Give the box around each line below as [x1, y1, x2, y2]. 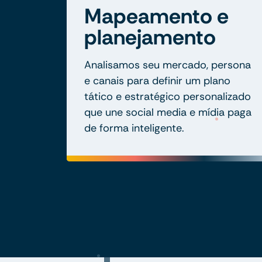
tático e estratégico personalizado [84, 89, 251, 104]
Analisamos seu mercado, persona [84, 57, 251, 72]
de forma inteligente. [84, 120, 184, 135]
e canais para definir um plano [84, 73, 230, 88]
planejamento [84, 23, 216, 51]
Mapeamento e [84, 2, 229, 30]
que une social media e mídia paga [84, 105, 251, 119]
